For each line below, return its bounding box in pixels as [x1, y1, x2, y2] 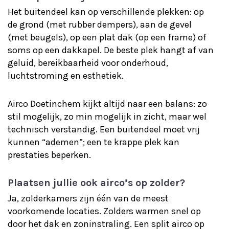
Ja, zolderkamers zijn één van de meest [8, 193, 169, 204]
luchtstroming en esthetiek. [8, 70, 124, 81]
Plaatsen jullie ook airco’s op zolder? [8, 177, 185, 189]
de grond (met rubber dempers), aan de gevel [8, 19, 192, 30]
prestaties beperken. [8, 149, 91, 161]
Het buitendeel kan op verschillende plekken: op [8, 6, 204, 17]
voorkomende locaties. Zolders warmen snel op [8, 205, 201, 217]
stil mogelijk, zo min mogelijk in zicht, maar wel [8, 111, 207, 122]
